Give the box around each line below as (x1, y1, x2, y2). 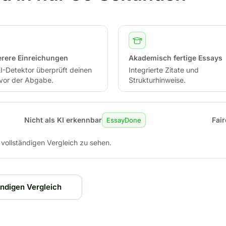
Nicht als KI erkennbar (24, 116, 102, 124)
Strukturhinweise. (129, 76, 186, 84)
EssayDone (106, 116, 141, 124)
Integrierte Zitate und (129, 66, 199, 74)
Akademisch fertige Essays (129, 53, 222, 62)
